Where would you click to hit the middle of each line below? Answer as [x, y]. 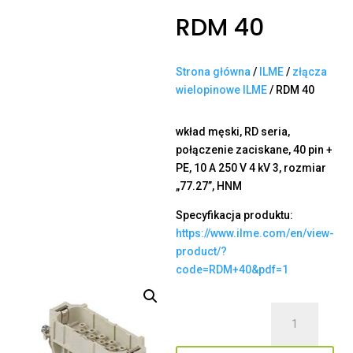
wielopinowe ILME [221, 90]
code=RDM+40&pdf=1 [232, 270]
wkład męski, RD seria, [233, 132]
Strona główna [213, 72]
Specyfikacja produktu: [234, 216]
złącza [310, 72]
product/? [201, 252]
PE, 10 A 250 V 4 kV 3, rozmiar [251, 168]
